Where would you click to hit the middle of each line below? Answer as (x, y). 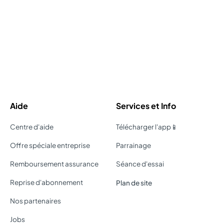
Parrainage (133, 145)
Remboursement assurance (54, 164)
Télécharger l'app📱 (147, 127)
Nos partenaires (35, 201)
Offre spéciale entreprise (50, 145)
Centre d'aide (32, 127)
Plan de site (134, 183)
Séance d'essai (140, 164)
